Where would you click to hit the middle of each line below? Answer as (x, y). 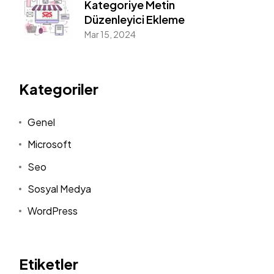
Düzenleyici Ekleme (134, 20)
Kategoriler (58, 88)
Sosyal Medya (60, 188)
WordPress (53, 211)
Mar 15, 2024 (110, 35)
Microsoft (50, 144)
